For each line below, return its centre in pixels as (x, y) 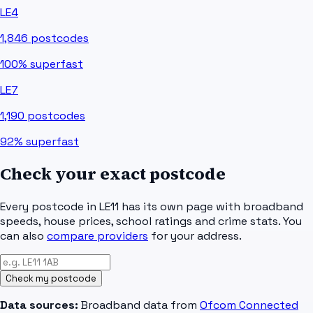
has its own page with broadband (211, 207)
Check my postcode (51, 279)
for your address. (196, 236)
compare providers (97, 236)
